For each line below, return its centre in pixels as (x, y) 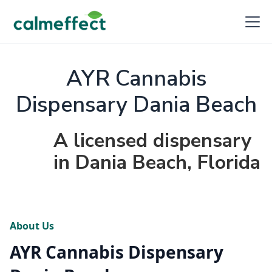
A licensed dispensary (152, 141)
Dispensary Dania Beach (136, 105)
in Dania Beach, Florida (157, 162)
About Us (32, 226)
